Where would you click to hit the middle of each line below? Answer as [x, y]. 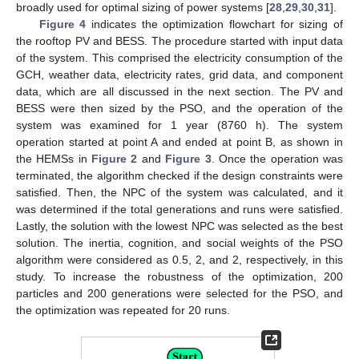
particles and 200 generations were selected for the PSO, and [179, 293]
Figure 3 [188, 158]
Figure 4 [63, 24]
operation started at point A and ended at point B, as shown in [179, 141]
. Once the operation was [277, 158]
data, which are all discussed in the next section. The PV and [179, 91]
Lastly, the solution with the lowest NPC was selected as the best [179, 226]
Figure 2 [115, 158]
